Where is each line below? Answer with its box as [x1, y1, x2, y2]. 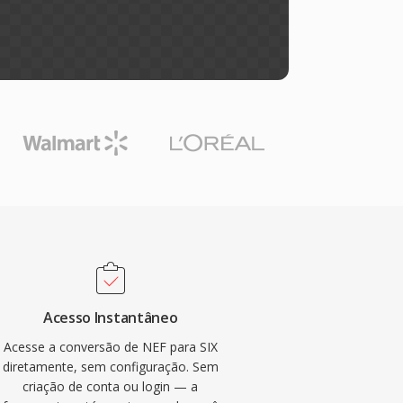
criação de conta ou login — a [22, 378, 199, 395]
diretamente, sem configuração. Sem [2, 358, 219, 375]
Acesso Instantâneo [43, 308, 178, 327]
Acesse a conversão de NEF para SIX [3, 338, 218, 355]
